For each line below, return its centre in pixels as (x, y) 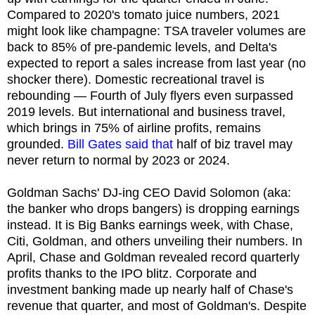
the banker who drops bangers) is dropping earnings (153, 208)
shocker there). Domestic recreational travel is (136, 79)
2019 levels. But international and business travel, (146, 111)
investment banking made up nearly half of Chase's (150, 289)
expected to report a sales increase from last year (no (156, 63)
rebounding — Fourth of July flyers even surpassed (150, 95)
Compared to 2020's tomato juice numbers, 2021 (143, 14)
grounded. (37, 144)
